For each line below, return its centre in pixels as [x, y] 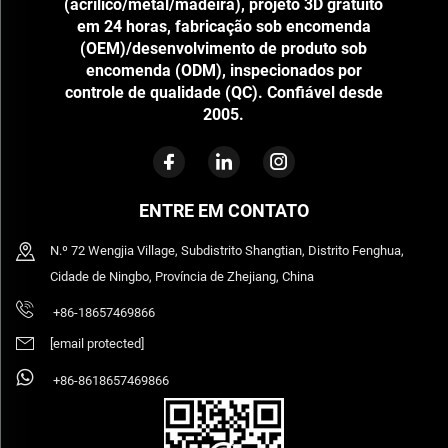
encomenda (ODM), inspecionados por [223, 71]
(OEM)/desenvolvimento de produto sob [224, 49]
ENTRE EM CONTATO [224, 211]
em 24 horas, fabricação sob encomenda [223, 27]
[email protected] [97, 344]
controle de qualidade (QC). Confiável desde [223, 93]
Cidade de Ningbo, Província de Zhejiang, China [182, 277]
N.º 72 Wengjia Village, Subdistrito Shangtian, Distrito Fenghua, [227, 251]
